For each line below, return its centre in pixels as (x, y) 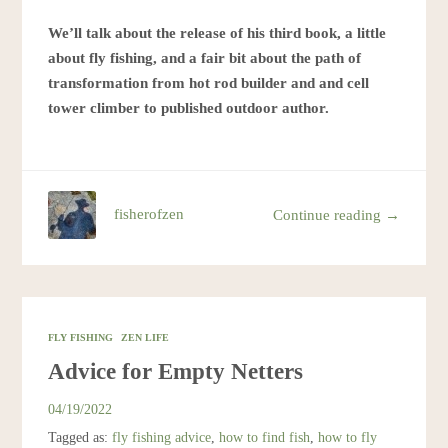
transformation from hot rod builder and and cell (209, 83)
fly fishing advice (162, 437)
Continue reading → (336, 214)
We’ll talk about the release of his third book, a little (217, 33)
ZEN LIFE (145, 338)
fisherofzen (149, 214)
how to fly (348, 437)
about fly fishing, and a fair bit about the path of (205, 58)
